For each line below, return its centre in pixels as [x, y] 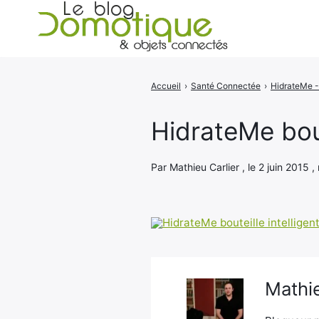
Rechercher [232, 92]
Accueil [166, 85]
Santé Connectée [226, 85]
